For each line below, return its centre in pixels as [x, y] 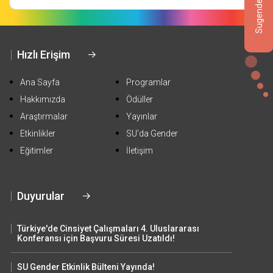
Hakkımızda [43, 99]
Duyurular [41, 196]
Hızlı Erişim [44, 54]
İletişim [140, 150]
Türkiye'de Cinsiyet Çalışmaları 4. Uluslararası [108, 228]
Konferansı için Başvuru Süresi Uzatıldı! [96, 238]
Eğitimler [37, 150]
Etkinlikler [38, 133]
